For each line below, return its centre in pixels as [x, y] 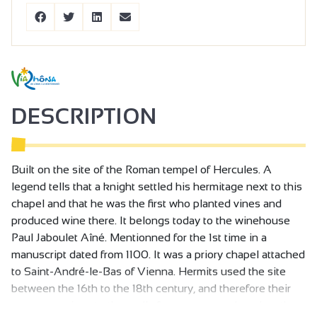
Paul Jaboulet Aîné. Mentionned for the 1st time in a [139, 238]
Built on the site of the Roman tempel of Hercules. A [142, 170]
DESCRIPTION [84, 117]
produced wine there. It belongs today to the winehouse [151, 221]
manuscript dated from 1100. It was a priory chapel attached [158, 255]
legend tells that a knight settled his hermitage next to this [157, 187]
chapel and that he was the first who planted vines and [146, 204]
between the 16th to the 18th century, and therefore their [151, 289]
